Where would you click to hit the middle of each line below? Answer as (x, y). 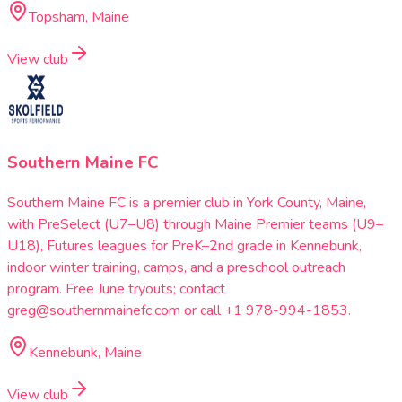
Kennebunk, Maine (85, 352)
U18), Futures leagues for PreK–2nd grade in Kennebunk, (184, 245)
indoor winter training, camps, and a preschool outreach (176, 267)
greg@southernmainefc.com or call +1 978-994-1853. (179, 310)
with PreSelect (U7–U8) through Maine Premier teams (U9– (195, 224)
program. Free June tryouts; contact (116, 288)
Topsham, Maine (79, 17)
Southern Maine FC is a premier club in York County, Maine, (187, 202)
